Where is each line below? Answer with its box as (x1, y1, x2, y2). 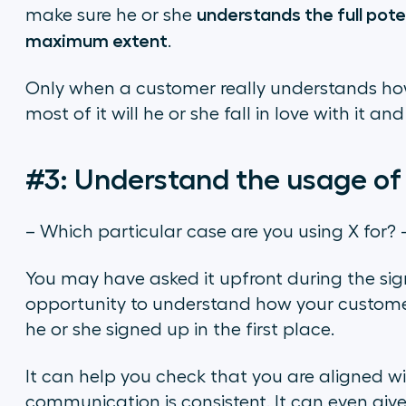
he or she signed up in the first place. (24, 321, 334, 339)
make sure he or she (24, 6, 197, 24)
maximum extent (24, 32, 168, 50)
